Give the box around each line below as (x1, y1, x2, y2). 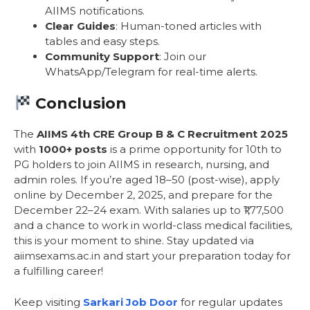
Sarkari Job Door (83, 295, 178, 309)
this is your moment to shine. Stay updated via (14, 234, 254, 248)
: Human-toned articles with (116, 19, 262, 33)
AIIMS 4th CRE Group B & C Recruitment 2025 (37, 127, 288, 141)
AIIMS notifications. (45, 3, 145, 17)
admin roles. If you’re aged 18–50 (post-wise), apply (14, 173, 280, 187)
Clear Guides (45, 19, 116, 33)
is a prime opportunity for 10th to (107, 143, 282, 156)
